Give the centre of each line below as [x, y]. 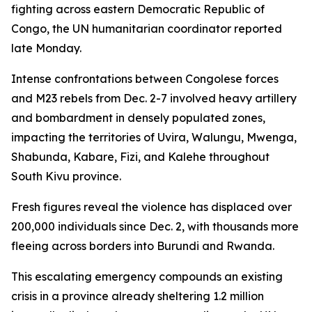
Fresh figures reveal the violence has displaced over [151, 207]
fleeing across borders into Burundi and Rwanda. [143, 246]
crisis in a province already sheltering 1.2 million [138, 296]
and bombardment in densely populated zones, [138, 118]
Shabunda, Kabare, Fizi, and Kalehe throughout [140, 157]
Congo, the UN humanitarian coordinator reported [147, 29]
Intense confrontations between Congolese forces [145, 79]
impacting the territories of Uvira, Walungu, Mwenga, [154, 137]
